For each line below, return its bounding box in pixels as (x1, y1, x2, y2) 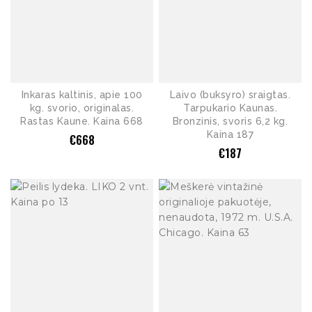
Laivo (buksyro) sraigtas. (169, 89, 291, 101)
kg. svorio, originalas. (29, 102, 134, 114)
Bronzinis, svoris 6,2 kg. (172, 116, 288, 127)
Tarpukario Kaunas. (183, 102, 277, 114)
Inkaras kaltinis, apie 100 (21, 89, 143, 101)
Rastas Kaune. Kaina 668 (20, 116, 143, 127)
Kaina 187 (206, 129, 254, 141)
